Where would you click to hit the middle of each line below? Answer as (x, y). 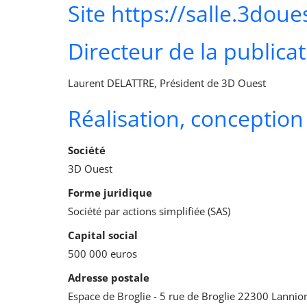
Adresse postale (109, 278)
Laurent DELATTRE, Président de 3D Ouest (167, 83)
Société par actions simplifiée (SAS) (149, 211)
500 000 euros (102, 254)
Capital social (103, 235)
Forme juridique (110, 193)
